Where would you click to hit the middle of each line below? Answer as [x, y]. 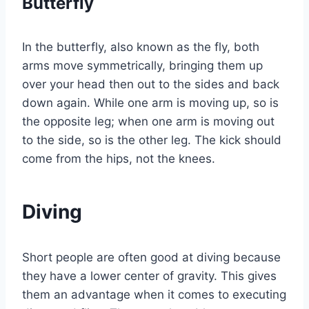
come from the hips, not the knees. [119, 159]
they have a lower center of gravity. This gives [149, 276]
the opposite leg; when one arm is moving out [148, 122]
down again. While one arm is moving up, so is [150, 103]
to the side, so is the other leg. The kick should [152, 140]
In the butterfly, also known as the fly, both [141, 47]
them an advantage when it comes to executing [154, 295]
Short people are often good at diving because [151, 258]
